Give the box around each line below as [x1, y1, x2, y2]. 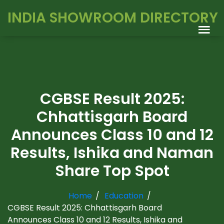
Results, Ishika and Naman [10, 142, 213, 163]
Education [104, 190, 143, 201]
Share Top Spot [54, 160, 169, 181]
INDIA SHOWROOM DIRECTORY [7, 8, 218, 27]
